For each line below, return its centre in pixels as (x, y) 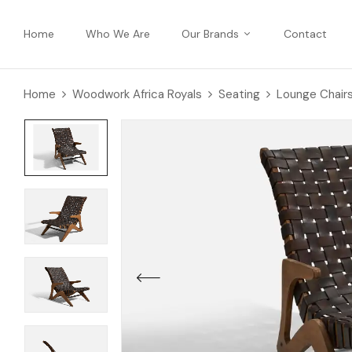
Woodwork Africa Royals (137, 94)
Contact (305, 33)
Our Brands (210, 33)
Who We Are (118, 33)
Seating (239, 94)
